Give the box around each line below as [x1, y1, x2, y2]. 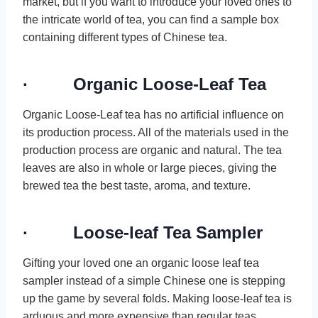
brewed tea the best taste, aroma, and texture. [23, 179, 253, 192]
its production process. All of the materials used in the [23, 126, 289, 138]
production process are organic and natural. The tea [23, 143, 282, 156]
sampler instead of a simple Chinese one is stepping [23, 274, 285, 287]
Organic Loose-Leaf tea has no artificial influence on [23, 108, 284, 121]
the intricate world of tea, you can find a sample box [23, 13, 279, 26]
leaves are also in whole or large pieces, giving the [23, 161, 277, 174]
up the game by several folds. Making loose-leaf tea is [23, 292, 292, 305]
